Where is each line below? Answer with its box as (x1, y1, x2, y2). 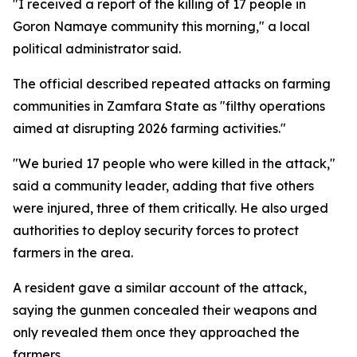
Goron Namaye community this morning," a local (13, 18, 310, 34)
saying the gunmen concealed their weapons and (13, 302, 317, 318)
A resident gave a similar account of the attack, (13, 280, 307, 296)
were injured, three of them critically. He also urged (13, 200, 328, 216)
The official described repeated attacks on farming (13, 76, 331, 92)
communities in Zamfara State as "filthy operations (13, 98, 325, 114)
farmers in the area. (13, 245, 133, 261)
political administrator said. (13, 41, 181, 57)
